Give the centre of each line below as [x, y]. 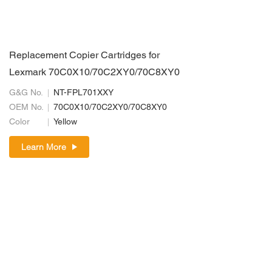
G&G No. [26, 93]
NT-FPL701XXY [83, 93]
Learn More [44, 147]
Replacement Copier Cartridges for [84, 56]
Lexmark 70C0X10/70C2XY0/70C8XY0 [94, 73]
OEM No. [26, 108]
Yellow [65, 122]
